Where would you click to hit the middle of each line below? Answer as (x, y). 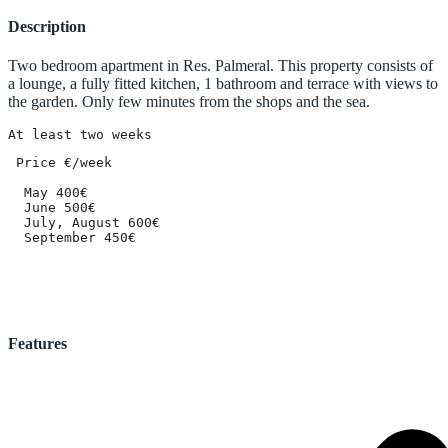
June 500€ (52, 208)
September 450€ (72, 238)
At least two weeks (80, 135)
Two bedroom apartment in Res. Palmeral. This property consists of (220, 66)
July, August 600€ (84, 223)
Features (37, 343)
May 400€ (48, 193)
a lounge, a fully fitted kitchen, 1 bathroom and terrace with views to (223, 84)
